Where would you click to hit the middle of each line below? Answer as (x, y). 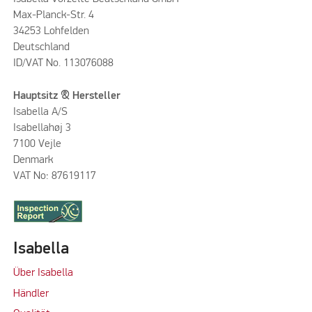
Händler (31, 294)
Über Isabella (43, 273)
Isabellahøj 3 (42, 128)
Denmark (33, 160)
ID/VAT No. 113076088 (63, 64)
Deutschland (41, 48)
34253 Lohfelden (51, 32)
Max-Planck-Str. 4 (53, 16)
